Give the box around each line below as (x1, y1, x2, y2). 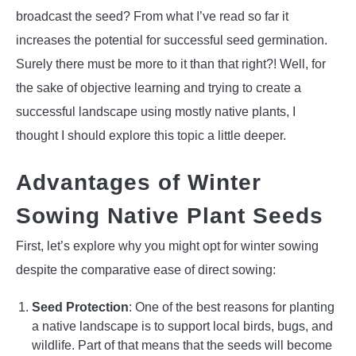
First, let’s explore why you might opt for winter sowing (16, 239, 319, 253)
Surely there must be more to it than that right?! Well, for (16, 56, 326, 71)
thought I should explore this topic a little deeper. (16, 128, 286, 142)
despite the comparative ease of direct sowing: (16, 263, 276, 277)
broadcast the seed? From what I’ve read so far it (16, 9, 288, 23)
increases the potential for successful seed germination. (16, 33, 327, 47)
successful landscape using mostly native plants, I (16, 104, 296, 118)
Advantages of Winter (16, 170, 261, 195)
